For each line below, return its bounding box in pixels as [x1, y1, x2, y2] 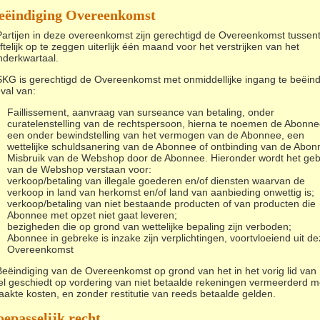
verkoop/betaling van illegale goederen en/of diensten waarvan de [7, 175, 305, 186]
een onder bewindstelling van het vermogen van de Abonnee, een [7, 129, 304, 141]
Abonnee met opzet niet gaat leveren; [7, 209, 177, 221]
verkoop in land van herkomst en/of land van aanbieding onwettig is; [7, 186, 314, 198]
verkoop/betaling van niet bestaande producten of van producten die [7, 198, 316, 209]
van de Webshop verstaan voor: [7, 164, 151, 175]
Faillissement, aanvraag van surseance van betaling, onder [7, 106, 274, 118]
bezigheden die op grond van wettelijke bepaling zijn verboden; [7, 221, 291, 232]
